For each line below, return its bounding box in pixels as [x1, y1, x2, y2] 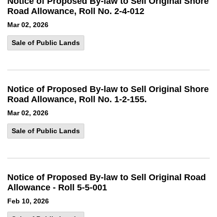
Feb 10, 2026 [7, 197, 49, 205]
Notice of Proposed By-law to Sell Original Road [7, 172, 206, 182]
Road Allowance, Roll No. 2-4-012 [7, 6, 144, 16]
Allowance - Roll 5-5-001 [7, 183, 107, 192]
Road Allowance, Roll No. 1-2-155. [7, 94, 147, 104]
